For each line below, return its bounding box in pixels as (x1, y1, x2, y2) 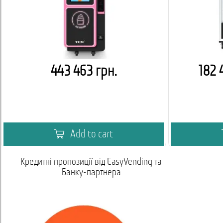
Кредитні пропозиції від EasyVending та (20, 157, 162, 167)
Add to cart (68, 129, 113, 140)
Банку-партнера (61, 168, 121, 178)
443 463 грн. (50, 64, 117, 80)
